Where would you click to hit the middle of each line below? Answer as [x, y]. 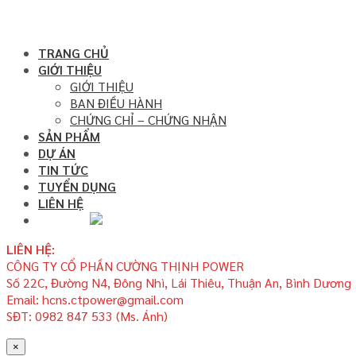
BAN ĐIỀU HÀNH [116, 103]
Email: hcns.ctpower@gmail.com [95, 300]
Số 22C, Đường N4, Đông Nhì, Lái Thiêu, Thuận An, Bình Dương [179, 283]
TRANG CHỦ [74, 53]
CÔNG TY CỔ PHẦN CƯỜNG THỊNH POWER [125, 266]
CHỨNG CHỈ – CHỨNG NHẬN [148, 120]
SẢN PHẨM [69, 137]
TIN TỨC [63, 170]
